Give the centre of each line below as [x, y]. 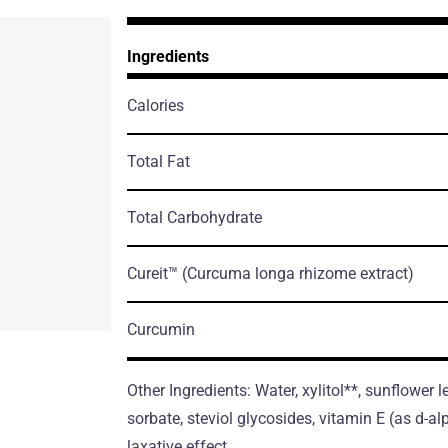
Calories [155, 105]
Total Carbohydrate [194, 217]
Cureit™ [154, 273]
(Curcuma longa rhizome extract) [297, 273]
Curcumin [160, 329]
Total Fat [158, 161]
